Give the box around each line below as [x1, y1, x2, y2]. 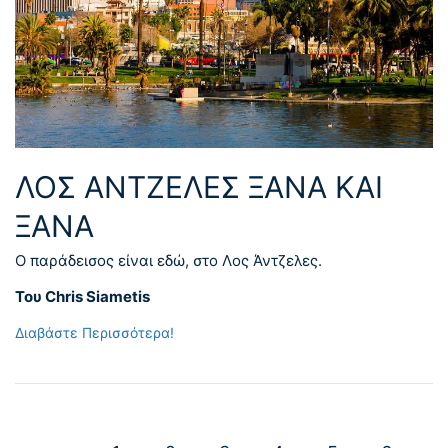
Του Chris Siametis [15, 287, 150, 307]
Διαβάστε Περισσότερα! [15, 324, 174, 342]
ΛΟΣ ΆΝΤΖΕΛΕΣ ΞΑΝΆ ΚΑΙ [15, 169, 383, 206]
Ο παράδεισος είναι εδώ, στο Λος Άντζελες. [15, 251, 322, 271]
